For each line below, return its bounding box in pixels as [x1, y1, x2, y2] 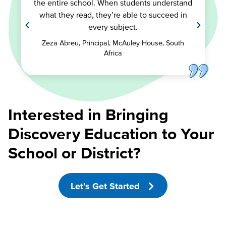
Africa [104, 49, 122, 58]
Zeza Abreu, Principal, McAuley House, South [42, 39, 184, 47]
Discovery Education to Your [8, 125, 214, 143]
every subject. [88, 22, 138, 32]
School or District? [8, 144, 141, 162]
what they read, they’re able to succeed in [39, 10, 187, 20]
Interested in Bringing [8, 105, 168, 124]
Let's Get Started [71, 180, 142, 191]
